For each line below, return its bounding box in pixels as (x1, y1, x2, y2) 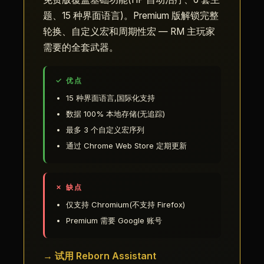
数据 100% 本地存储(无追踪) (66, 109, 165, 118)
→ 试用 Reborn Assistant (43, 250, 156, 262)
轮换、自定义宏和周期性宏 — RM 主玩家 (43, 26, 215, 37)
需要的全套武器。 (43, 42, 118, 53)
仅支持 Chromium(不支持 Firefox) (66, 200, 185, 209)
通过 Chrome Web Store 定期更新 (66, 141, 187, 150)
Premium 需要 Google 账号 (66, 216, 162, 225)
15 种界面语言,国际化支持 (66, 93, 155, 103)
